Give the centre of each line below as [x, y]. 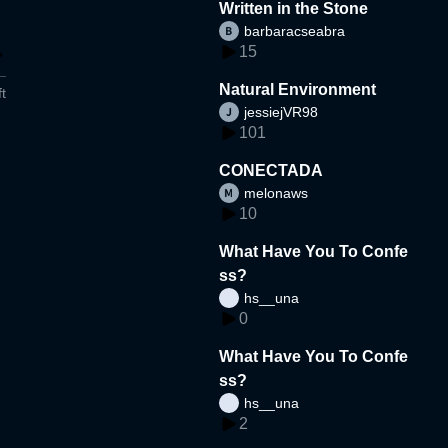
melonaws [276, 192]
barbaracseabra [295, 30]
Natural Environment [298, 89]
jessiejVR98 [281, 111]
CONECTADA [271, 170]
